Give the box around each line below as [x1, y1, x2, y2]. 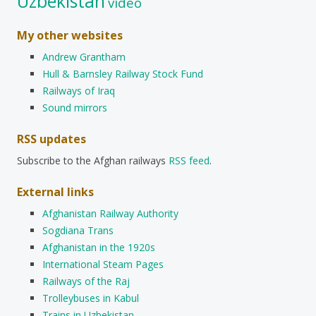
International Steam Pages [42, 257, 164, 271]
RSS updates [17, 130, 86, 147]
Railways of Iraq [42, 83, 115, 97]
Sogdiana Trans [42, 223, 114, 237]
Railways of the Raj [42, 274, 130, 288]
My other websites [17, 27, 123, 43]
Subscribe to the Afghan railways [17, 153, 169, 167]
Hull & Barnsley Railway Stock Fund [42, 66, 203, 80]
